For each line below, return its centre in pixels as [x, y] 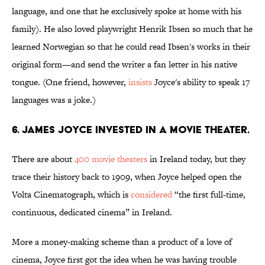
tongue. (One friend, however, [70, 82]
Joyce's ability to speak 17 [201, 82]
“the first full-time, [209, 195]
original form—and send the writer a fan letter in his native [125, 64]
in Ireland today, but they [196, 159]
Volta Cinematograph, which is [71, 195]
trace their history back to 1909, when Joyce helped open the [127, 177]
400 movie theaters [111, 159]
